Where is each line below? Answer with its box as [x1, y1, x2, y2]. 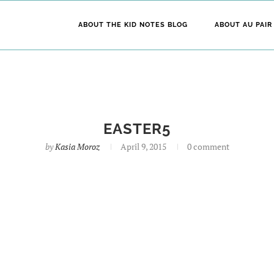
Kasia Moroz [54, 141, 100, 152]
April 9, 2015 [120, 141, 166, 152]
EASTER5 [103, 120, 171, 138]
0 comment [187, 141, 229, 152]
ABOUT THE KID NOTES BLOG [78, 21, 188, 29]
